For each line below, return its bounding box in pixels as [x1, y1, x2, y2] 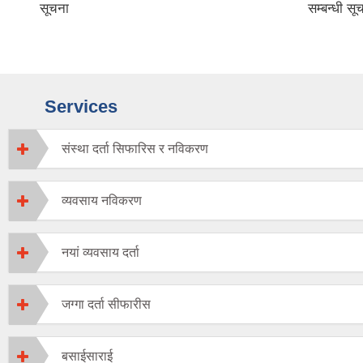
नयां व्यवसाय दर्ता [62, 246, 139, 260]
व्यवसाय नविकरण [62, 194, 142, 208]
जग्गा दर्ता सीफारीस [62, 297, 151, 312]
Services [45, 96, 117, 117]
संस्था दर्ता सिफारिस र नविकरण [62, 142, 208, 156]
